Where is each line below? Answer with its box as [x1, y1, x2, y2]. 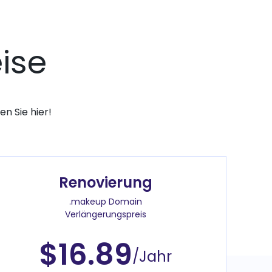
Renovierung [58, 172, 152, 192]
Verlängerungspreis [64, 208, 146, 220]
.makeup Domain [69, 195, 142, 208]
